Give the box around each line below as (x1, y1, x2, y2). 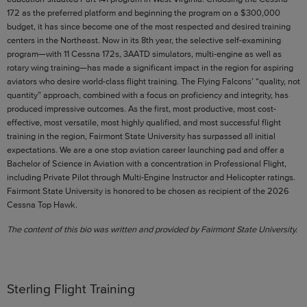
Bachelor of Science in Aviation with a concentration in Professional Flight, (7, 158, 286, 169)
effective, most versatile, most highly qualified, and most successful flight (7, 116, 281, 127)
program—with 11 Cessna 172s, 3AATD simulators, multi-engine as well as (7, 48, 282, 59)
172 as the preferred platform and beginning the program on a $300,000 (7, 7, 280, 18)
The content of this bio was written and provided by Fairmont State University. (7, 223, 297, 234)
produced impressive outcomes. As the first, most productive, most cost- (7, 103, 276, 114)
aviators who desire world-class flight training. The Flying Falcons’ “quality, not (7, 75, 300, 86)
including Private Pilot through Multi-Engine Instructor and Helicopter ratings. (7, 171, 295, 182)
